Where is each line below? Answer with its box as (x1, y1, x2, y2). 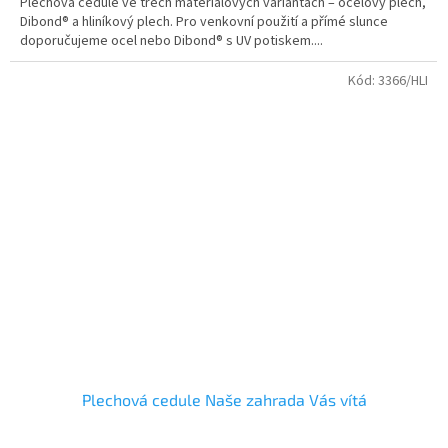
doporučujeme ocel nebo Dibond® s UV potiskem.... (20, 31, 323, 52)
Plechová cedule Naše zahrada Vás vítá (81, 390, 367, 410)
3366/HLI (378, 71, 428, 92)
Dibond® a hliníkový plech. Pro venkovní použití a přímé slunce (20, 12, 388, 33)
